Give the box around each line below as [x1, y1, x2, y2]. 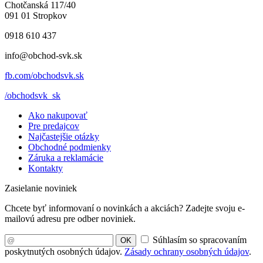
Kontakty [28, 163, 63, 174]
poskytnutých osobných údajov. [5, 247, 124, 257]
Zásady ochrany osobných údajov [124, 247, 249, 257]
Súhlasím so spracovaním [153, 235, 247, 245]
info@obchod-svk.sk [5, 50, 82, 61]
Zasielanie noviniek [5, 183, 77, 194]
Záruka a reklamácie [28, 153, 103, 163]
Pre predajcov [28, 121, 79, 131]
